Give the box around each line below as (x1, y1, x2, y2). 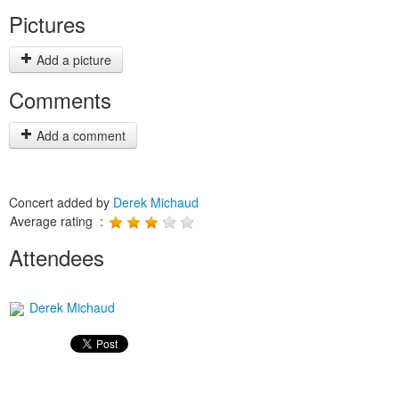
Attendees (9, 241, 104, 273)
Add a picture (33, 51, 111, 69)
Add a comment (33, 126, 126, 144)
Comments (9, 84, 111, 115)
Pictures (9, 8, 85, 39)
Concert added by (9, 193, 113, 211)
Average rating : (10, 212, 107, 230)
